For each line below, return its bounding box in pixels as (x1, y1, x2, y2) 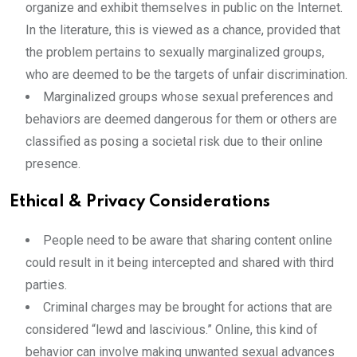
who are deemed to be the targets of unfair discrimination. (25, 67, 347, 82)
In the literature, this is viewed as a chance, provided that (25, 22, 340, 37)
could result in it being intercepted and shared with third (25, 255, 334, 270)
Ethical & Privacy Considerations (10, 194, 270, 210)
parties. (25, 277, 67, 292)
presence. (25, 156, 80, 171)
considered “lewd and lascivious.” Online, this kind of (25, 322, 318, 337)
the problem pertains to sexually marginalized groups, (25, 45, 324, 60)
